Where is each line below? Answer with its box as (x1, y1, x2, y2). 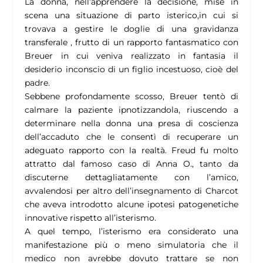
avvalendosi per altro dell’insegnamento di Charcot (25, 186, 238, 197)
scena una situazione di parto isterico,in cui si (25, 10, 238, 21)
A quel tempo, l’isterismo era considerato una (25, 226, 238, 237)
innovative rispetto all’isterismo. (25, 213, 157, 224)
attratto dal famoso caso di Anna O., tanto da (25, 159, 238, 170)
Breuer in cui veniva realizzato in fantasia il (25, 50, 238, 62)
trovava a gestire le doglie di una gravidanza (25, 23, 238, 35)
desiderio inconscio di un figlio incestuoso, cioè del (25, 64, 238, 75)
